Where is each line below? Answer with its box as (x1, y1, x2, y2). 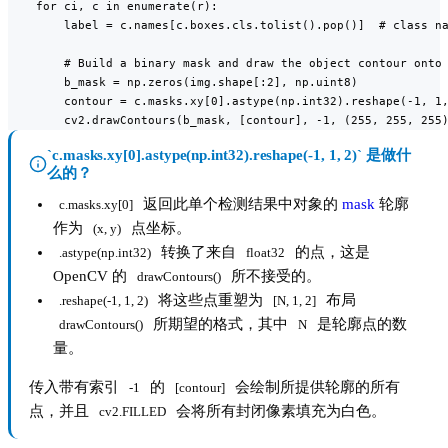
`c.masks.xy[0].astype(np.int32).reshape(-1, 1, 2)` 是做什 (47, 147, 411, 164)
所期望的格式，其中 (149, 316, 292, 333)
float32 (246, 246, 285, 261)
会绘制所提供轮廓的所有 (231, 379, 400, 396)
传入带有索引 (29, 379, 123, 396)
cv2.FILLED (99, 405, 166, 420)
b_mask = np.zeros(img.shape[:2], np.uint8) (8, 75, 358, 90)
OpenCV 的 (53, 268, 131, 285)
